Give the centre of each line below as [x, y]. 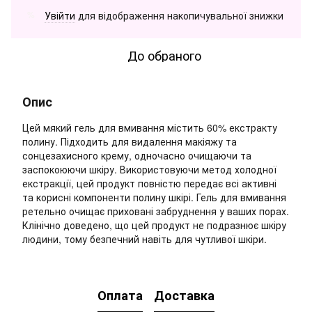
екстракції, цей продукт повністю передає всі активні [149, 183]
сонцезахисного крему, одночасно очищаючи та [137, 155]
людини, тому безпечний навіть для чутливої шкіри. [145, 239]
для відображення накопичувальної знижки [179, 15]
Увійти [60, 15]
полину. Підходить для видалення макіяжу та [130, 141]
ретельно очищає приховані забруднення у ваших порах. [156, 211]
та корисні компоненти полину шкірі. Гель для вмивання [154, 197]
